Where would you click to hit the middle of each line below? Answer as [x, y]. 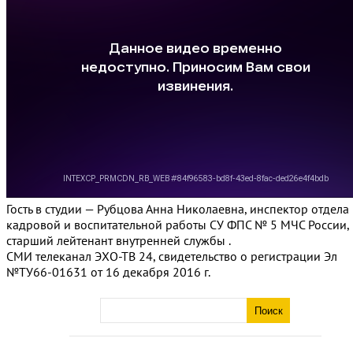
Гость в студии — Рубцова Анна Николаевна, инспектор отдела [178, 209]
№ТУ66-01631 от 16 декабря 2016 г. [108, 272]
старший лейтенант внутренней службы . [119, 240]
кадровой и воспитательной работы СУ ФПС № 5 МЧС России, [178, 225]
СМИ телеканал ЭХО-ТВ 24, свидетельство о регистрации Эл [172, 256]
